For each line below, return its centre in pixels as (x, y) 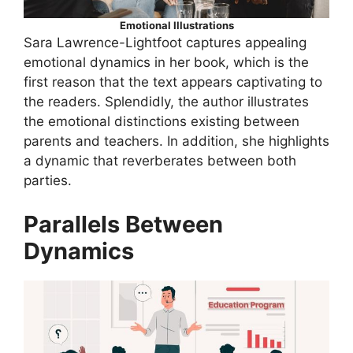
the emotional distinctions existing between (162, 122)
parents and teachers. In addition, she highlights (176, 141)
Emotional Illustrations (176, 26)
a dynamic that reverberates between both (160, 161)
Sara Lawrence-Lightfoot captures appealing (165, 43)
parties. (48, 181)
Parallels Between (123, 224)
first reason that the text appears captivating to (173, 82)
